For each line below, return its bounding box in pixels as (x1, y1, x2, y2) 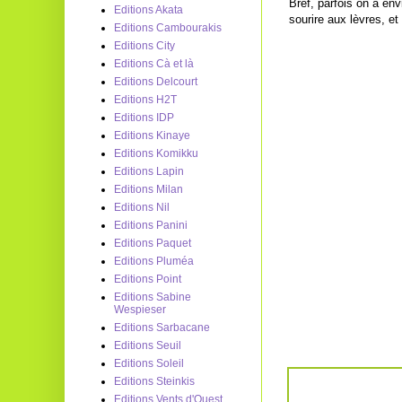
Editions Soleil (114, 357, 184, 370)
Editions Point (114, 273, 181, 285)
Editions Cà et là (114, 57, 194, 70)
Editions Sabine (114, 291, 191, 303)
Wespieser (114, 303, 166, 316)
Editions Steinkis (114, 375, 195, 388)
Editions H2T (114, 93, 177, 106)
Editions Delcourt (114, 75, 197, 88)
